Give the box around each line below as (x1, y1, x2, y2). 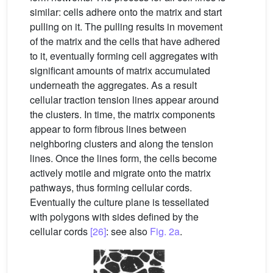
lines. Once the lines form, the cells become (30, 151, 217, 166)
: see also (106, 224, 150, 239)
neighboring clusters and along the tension (30, 136, 213, 151)
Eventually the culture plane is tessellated (30, 195, 209, 210)
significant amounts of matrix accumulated (30, 63, 210, 78)
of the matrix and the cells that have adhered (30, 34, 220, 49)
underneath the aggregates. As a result (30, 78, 197, 93)
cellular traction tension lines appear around (30, 93, 219, 107)
